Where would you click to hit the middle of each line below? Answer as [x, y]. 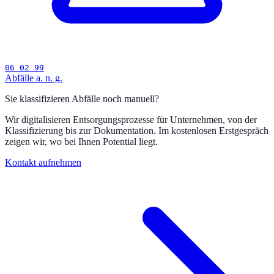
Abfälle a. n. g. [34, 78]
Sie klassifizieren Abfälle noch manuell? [82, 99]
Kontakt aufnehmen [43, 163]
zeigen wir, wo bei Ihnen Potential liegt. [81, 142]
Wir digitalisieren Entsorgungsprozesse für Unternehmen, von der [131, 120]
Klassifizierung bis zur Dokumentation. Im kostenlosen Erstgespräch [137, 131]
